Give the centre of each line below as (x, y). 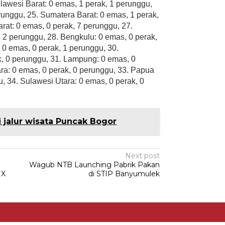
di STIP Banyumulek (124, 174)
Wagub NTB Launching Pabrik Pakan (95, 165)
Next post (143, 156)
